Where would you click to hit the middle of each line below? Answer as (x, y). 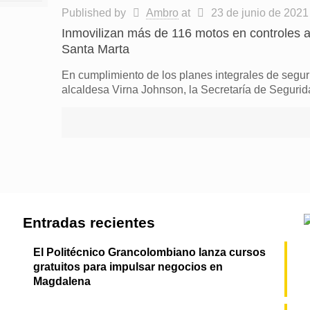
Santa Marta (95, 49)
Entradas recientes (89, 222)
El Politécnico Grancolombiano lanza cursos (149, 252)
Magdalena (62, 281)
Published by (95, 13)
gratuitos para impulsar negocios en (128, 267)
